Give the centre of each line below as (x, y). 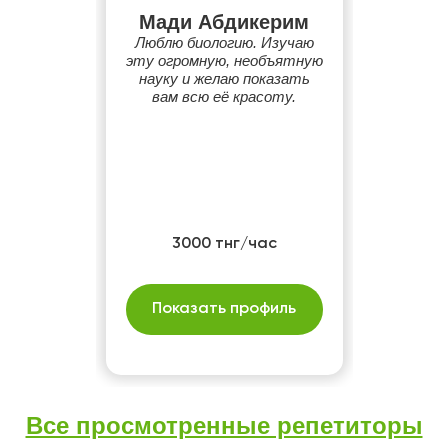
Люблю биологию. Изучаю (224, 42)
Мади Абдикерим (224, 22)
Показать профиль (224, 309)
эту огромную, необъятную (224, 60)
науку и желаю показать (224, 78)
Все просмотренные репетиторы (224, 425)
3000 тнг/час (224, 244)
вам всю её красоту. (224, 96)
